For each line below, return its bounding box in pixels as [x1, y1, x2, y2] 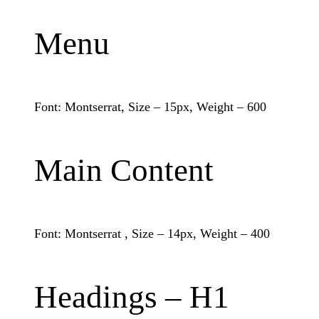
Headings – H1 [34, 278, 229, 315]
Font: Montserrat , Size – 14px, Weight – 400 [34, 226, 270, 241]
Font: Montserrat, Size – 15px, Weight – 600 [34, 99, 266, 114]
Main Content [34, 152, 214, 188]
